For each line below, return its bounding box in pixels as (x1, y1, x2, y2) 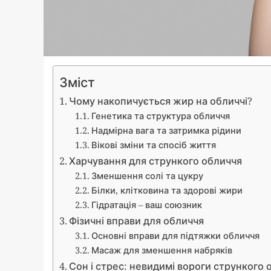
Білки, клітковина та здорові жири (91, 184, 243, 197)
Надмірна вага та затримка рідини (91, 124, 241, 137)
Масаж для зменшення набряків (91, 244, 232, 256)
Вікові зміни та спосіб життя (91, 139, 216, 151)
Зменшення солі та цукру (91, 169, 203, 182)
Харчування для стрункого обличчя (69, 154, 243, 168)
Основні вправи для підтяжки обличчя (91, 229, 260, 242)
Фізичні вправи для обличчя (69, 214, 204, 228)
